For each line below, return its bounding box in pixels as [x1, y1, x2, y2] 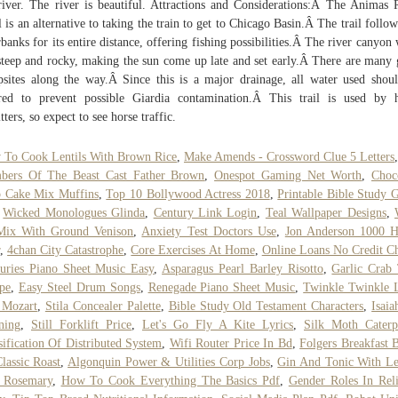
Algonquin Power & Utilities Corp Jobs [68, 354, 270, 369]
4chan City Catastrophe [7, 243, 124, 257]
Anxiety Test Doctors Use [141, 224, 276, 238]
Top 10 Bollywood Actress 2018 [106, 187, 270, 201]
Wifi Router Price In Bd [169, 336, 292, 350]
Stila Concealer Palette [44, 298, 161, 313]
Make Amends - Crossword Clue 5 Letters [184, 149, 394, 163]
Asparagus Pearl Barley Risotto [162, 261, 323, 275]
